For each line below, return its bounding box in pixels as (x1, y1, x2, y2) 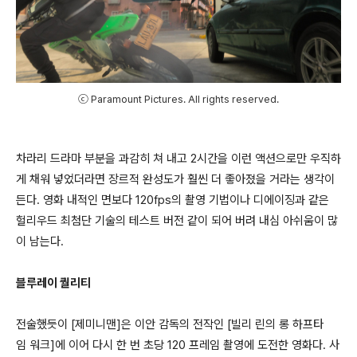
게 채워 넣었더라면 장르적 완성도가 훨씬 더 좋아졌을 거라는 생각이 (16, 172, 335, 186)
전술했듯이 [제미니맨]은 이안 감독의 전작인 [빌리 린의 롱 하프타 (16, 317, 324, 331)
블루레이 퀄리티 (16, 276, 91, 290)
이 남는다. (16, 234, 64, 249)
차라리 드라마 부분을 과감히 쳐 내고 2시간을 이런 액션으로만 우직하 (16, 151, 341, 166)
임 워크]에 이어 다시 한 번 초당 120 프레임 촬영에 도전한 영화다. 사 (16, 338, 339, 352)
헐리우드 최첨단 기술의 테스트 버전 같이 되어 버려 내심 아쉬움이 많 (16, 214, 338, 228)
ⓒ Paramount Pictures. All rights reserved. (78, 93, 279, 106)
